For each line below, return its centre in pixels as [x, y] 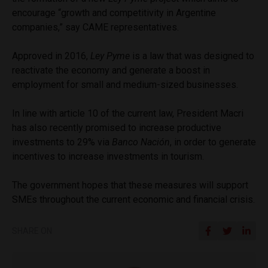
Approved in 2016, [51, 56]
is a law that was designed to [193, 56]
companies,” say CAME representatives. [95, 27]
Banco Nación [141, 142]
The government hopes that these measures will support [130, 185]
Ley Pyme [111, 56]
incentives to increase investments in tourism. [108, 156]
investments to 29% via [62, 142]
